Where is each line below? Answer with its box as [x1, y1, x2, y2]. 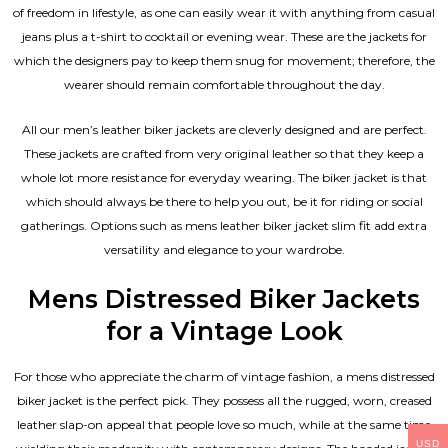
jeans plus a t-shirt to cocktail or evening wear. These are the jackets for [21, 29, 427, 45]
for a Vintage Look [105, 316, 343, 347]
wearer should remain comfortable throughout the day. [63, 77, 385, 93]
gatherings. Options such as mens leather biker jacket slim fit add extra [21, 218, 427, 234]
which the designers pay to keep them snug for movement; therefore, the [13, 53, 435, 69]
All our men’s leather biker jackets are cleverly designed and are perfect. [21, 122, 427, 138]
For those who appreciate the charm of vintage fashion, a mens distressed [13, 368, 435, 384]
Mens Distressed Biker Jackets [28, 284, 420, 315]
